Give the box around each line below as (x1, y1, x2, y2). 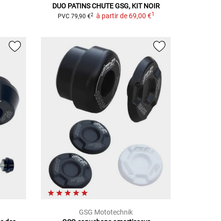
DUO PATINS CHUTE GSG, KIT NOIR (52, 2, 160, 10)
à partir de (96, 12, 127, 20)
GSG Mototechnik (79, 208, 133, 216)
